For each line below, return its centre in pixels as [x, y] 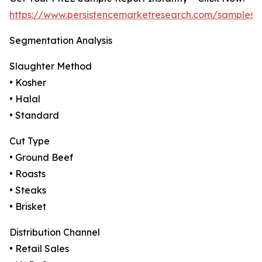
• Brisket [28, 207]
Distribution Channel [55, 232]
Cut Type [30, 141]
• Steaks [28, 190]
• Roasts [27, 174]
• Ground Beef [41, 158]
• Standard [34, 116]
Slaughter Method [51, 66]
